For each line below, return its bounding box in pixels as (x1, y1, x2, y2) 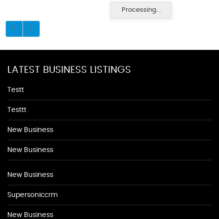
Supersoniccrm (7, 192, 58, 198)
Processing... (121, 7, 161, 13)
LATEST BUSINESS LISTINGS (7, 65, 131, 75)
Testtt (7, 107, 26, 113)
